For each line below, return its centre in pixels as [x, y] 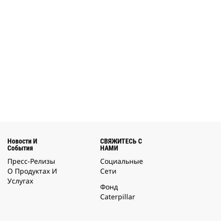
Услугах [20, 181]
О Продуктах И [32, 171]
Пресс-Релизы [31, 161]
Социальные [122, 161]
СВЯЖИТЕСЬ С [121, 141]
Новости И [22, 141]
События [20, 148]
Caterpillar [118, 197]
